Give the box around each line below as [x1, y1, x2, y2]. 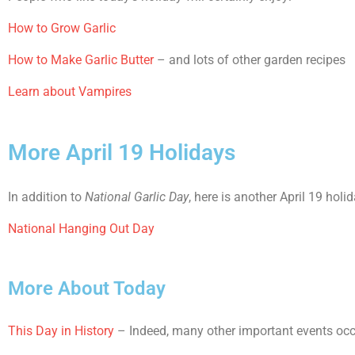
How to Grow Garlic [8, 21, 116, 36]
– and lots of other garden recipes [154, 52, 345, 67]
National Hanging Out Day [8, 221, 155, 236]
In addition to [8, 189, 85, 204]
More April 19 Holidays [8, 139, 235, 166]
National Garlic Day [85, 189, 189, 204]
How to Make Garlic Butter [8, 52, 154, 67]
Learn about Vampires [8, 84, 132, 99]
